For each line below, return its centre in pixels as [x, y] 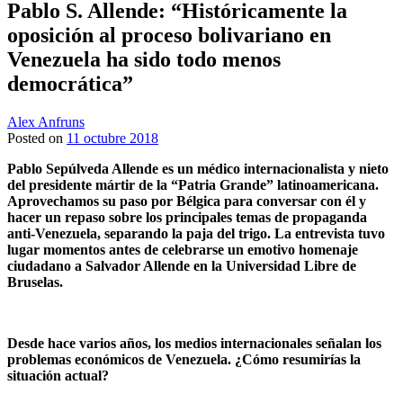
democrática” [70, 84]
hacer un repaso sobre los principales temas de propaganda [187, 218]
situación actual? [58, 376]
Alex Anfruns [46, 122]
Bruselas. [35, 282]
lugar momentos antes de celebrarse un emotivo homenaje [183, 250]
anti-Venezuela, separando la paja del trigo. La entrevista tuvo [196, 234]
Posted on [37, 139]
